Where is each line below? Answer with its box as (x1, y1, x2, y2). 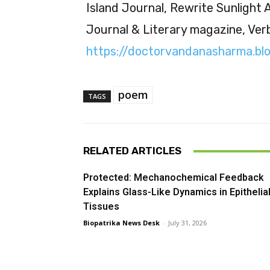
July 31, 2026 (168, 218, 207, 228)
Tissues (83, 201, 119, 213)
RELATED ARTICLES (83, 145, 181, 157)
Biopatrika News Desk (83, 218, 160, 228)
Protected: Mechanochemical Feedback (83, 172, 264, 184)
